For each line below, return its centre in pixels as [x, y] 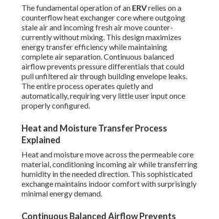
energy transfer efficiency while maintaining [94, 47]
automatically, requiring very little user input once [103, 96]
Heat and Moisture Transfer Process [94, 128]
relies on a [164, 8]
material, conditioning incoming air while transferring [109, 164]
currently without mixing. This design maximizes [101, 37]
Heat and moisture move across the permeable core [108, 154]
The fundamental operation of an [77, 8]
